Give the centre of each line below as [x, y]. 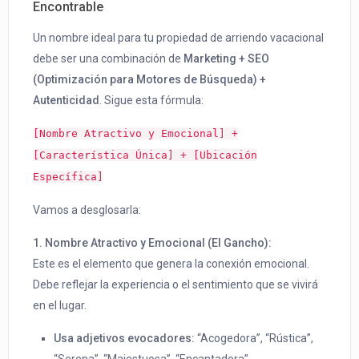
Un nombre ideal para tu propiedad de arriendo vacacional [179, 38]
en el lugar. [60, 306]
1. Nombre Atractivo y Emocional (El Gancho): [153, 243]
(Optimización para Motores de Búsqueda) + [150, 80]
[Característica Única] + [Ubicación [145, 155]
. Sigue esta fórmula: [152, 101]
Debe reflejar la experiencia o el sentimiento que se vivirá [176, 285]
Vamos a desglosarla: [87, 210]
